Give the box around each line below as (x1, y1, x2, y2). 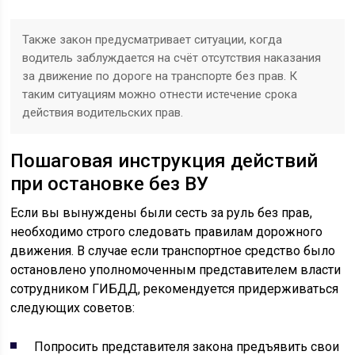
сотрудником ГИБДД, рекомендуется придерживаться (10, 281, 339, 297)
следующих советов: (10, 300, 136, 316)
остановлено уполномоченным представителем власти (10, 262, 342, 278)
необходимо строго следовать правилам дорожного (10, 224, 323, 240)
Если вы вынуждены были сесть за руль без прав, (10, 205, 313, 221)
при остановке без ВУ (10, 173, 209, 196)
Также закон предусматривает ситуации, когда (22, 32, 283, 48)
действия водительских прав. (22, 105, 184, 120)
